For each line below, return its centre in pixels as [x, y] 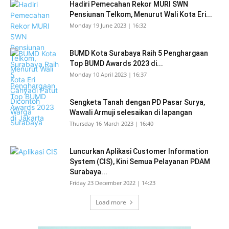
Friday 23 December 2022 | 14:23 [112, 183]
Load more [111, 202]
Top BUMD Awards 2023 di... [116, 63]
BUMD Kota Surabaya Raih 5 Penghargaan [139, 53]
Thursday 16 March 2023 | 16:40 [111, 123]
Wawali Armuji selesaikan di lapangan [131, 112]
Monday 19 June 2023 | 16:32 [108, 25]
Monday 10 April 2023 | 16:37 [108, 74]
